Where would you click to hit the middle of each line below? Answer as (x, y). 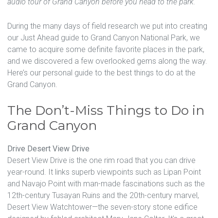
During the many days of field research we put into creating (107, 26)
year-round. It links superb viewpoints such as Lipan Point (104, 172)
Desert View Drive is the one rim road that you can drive (101, 160)
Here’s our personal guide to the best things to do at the (101, 73)
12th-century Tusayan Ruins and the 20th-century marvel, (103, 195)
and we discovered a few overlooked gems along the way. (107, 61)
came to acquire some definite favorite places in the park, (106, 49)
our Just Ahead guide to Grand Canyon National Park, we (104, 37)
